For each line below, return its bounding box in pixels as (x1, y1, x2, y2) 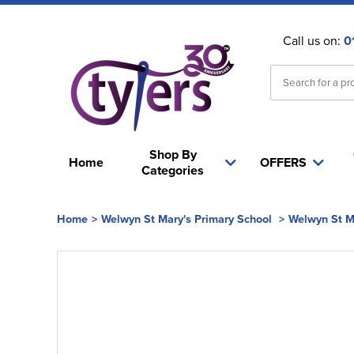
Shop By (149, 145, 197, 164)
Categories (141, 161, 205, 179)
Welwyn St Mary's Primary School (101, 210, 272, 227)
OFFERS (259, 153, 307, 171)
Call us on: (282, 32, 344, 49)
